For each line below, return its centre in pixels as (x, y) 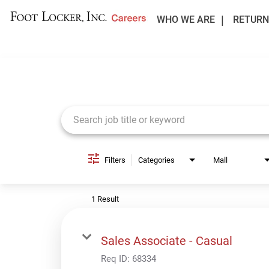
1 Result (105, 199)
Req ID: (116, 258)
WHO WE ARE (186, 20)
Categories (156, 160)
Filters (115, 160)
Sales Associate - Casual (167, 240)
